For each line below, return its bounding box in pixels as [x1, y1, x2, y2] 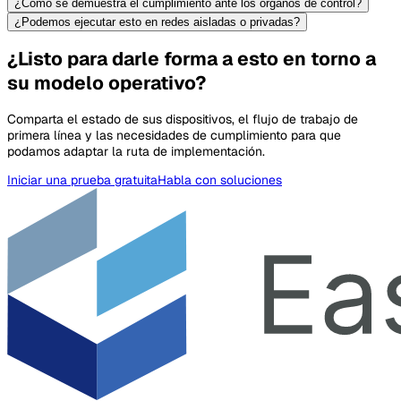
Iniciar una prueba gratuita [7, 171, 158, 188]
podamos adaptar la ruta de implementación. [7, 142, 265, 159]
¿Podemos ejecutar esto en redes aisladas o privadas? [14, 14, 300, 29]
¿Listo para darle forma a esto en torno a [7, 47, 376, 72]
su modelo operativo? [7, 71, 206, 96]
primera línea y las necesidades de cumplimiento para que [7, 126, 341, 143]
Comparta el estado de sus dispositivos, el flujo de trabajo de [7, 110, 358, 127]
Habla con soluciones [158, 171, 282, 188]
